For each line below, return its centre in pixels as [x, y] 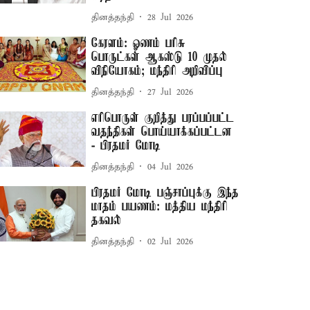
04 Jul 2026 [171, 167]
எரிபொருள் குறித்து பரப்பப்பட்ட [163, 118]
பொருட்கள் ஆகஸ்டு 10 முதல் [159, 57]
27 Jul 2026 [171, 92]
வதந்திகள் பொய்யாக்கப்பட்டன [162, 132]
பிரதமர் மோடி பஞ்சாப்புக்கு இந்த [165, 193]
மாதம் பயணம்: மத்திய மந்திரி [160, 207]
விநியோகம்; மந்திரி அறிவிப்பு [157, 71]
